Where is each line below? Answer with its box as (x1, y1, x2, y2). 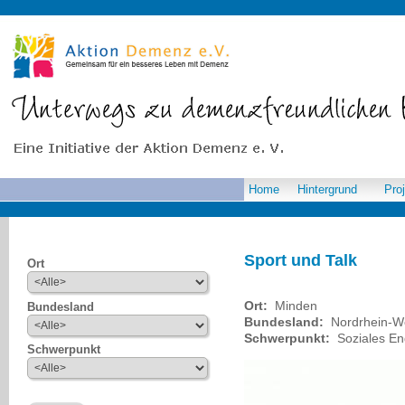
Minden (271, 298, 317, 313)
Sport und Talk (244, 251, 357, 269)
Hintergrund (297, 182, 357, 196)
